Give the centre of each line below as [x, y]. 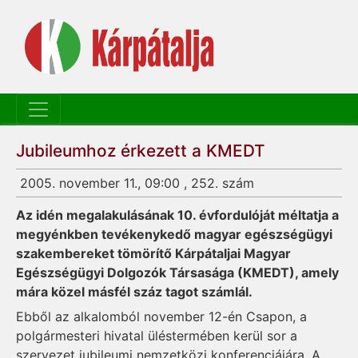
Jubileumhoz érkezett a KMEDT [141, 151]
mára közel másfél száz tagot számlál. [134, 292]
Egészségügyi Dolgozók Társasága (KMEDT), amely [177, 273]
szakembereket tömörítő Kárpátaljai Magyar [153, 254]
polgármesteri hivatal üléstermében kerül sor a [157, 336]
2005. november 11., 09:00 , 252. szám [137, 183]
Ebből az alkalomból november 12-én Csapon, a [161, 317]
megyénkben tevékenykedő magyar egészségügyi [174, 235]
